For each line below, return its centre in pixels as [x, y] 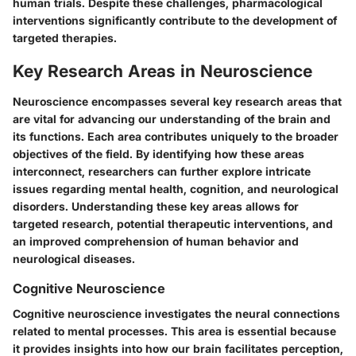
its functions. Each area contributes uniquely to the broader [176, 136]
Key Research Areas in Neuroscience [163, 71]
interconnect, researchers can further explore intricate [162, 171]
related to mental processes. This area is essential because [174, 331]
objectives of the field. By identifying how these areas [159, 153]
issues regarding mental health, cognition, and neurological [176, 188]
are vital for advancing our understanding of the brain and [172, 118]
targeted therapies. [65, 38]
